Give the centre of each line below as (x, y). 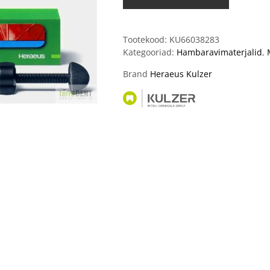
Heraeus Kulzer (181, 74)
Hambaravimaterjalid (219, 52)
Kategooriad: (150, 52)
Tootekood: (146, 39)
